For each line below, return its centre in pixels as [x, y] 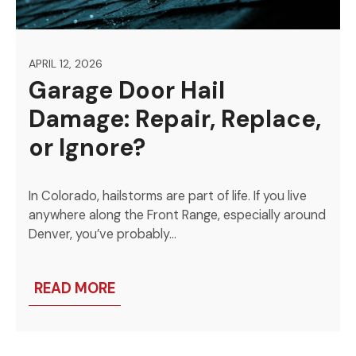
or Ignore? [87, 147]
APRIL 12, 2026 [66, 63]
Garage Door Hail [127, 90]
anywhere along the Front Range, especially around [178, 215]
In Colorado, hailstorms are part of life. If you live [168, 196]
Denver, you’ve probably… [103, 234]
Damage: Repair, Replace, [175, 118]
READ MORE [75, 288]
